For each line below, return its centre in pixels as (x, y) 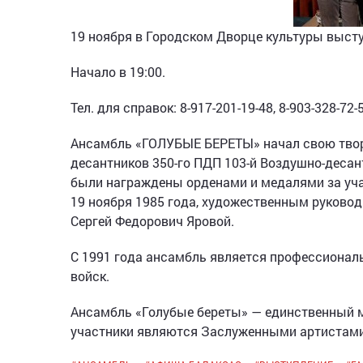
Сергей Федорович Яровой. (152, 221)
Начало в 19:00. (118, 72)
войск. (90, 276)
